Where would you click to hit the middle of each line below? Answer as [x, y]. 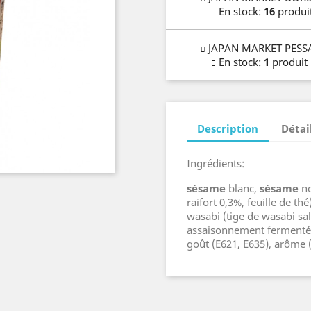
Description [228, 128]
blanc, [243, 188]
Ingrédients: [216, 163]
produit [288, 62]
